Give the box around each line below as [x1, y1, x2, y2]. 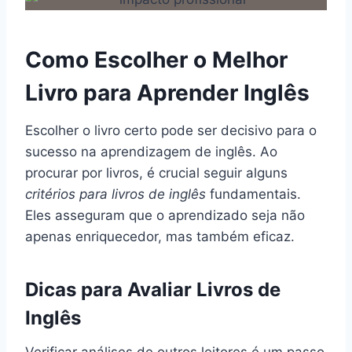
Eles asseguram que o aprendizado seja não [25, 207, 305, 223]
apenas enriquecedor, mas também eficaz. [25, 228, 295, 244]
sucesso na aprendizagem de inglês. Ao [25, 143, 277, 159]
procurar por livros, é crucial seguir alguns [25, 164, 288, 181]
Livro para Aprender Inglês [25, 79, 310, 106]
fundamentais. [206, 185, 301, 202]
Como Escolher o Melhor [25, 46, 288, 73]
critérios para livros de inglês [25, 185, 206, 202]
